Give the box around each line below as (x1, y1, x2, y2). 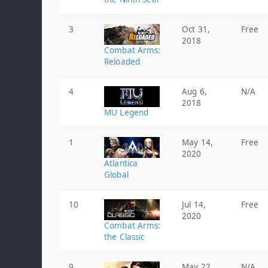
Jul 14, (182, 199, 206, 210)
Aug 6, (182, 86, 207, 97)
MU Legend (104, 107, 149, 118)
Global (104, 169, 129, 180)
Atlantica (104, 158, 138, 169)
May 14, (182, 137, 213, 148)
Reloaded (104, 56, 141, 67)
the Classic (104, 232, 145, 242)
